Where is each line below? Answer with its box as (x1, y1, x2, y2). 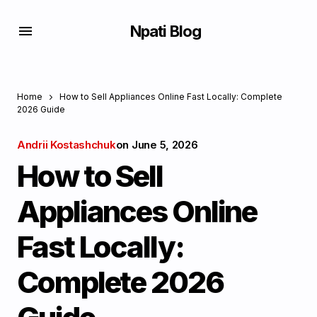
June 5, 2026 (132, 138, 198, 151)
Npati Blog (129, 22, 202, 40)
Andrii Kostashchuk (17, 138, 116, 151)
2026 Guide (17, 104, 65, 115)
